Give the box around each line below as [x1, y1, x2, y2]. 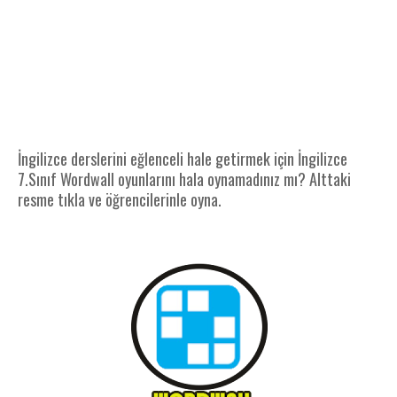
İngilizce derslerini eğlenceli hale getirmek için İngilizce [18, 147, 347, 170]
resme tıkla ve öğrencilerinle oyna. [18, 188, 222, 211]
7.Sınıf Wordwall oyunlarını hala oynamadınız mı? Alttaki [18, 167, 351, 191]
